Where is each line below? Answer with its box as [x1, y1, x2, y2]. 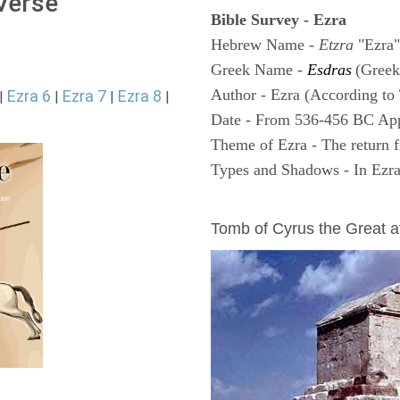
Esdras [307, 61, 352, 79]
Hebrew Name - [211, 36, 319, 54]
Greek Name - [211, 61, 307, 79]
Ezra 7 [62, 87, 106, 105]
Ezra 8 [118, 87, 162, 105]
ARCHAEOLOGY [211, 195, 337, 212]
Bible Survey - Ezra [211, 11, 346, 29]
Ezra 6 [7, 87, 51, 105]
